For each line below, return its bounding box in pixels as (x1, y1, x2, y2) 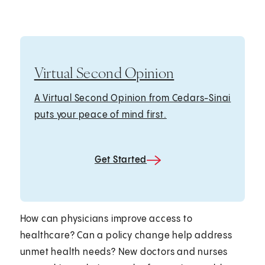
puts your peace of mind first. (34, 109, 167, 120)
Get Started (94, 154, 147, 165)
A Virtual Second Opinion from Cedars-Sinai (34, 93, 231, 104)
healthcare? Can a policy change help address (20, 230, 232, 241)
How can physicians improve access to (20, 214, 193, 224)
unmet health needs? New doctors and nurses (20, 247, 228, 257)
